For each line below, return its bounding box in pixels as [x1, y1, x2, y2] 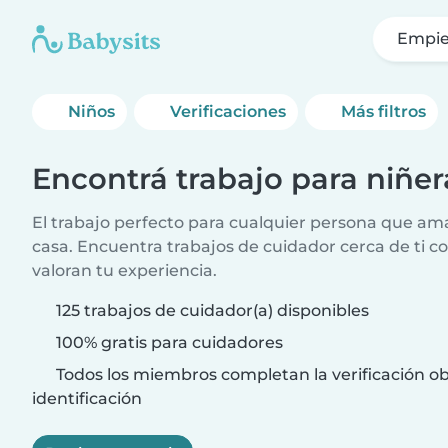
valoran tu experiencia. [32, 261, 217, 280]
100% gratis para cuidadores [52, 333, 283, 352]
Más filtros [341, 102, 427, 121]
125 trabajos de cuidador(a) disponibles [56, 301, 369, 320]
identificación [32, 389, 142, 408]
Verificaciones [170, 102, 287, 121]
